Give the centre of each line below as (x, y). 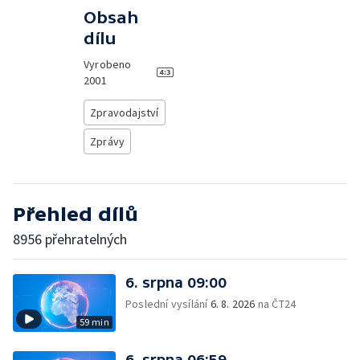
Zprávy (108, 141)
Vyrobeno (108, 64)
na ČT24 (276, 304)
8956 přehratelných (70, 239)
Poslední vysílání (168, 304)
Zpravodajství (125, 112)
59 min (94, 322)
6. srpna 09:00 (176, 282)
